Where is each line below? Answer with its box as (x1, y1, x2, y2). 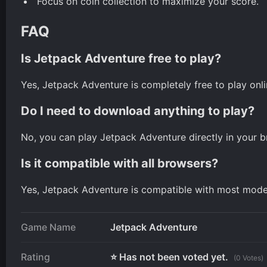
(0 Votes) (234, 253, 263, 262)
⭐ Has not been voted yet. (110, 250, 231, 263)
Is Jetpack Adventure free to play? (21, 51, 221, 66)
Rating (21, 250, 50, 263)
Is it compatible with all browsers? (21, 156, 218, 170)
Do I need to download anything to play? (21, 103, 254, 118)
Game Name (21, 221, 76, 233)
